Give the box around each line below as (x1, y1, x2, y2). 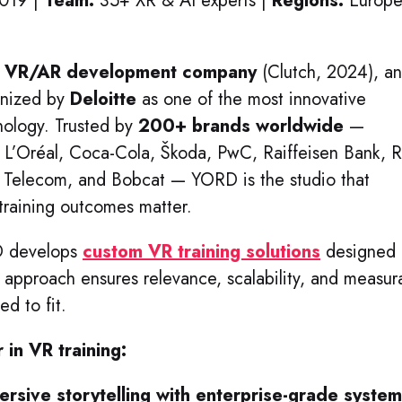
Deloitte (70, 86, 136, 113)
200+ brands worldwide (138, 113, 344, 140)
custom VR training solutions (83, 239, 320, 266)
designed (320, 239, 396, 266)
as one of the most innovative (136, 86, 366, 113)
